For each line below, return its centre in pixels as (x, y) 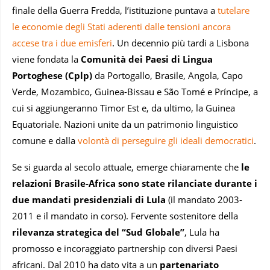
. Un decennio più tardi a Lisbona (181, 43)
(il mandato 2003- (204, 200)
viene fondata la (46, 59)
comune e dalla (45, 141)
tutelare (234, 11)
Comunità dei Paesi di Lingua (147, 59)
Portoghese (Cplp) (52, 76)
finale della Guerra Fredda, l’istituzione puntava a (115, 11)
